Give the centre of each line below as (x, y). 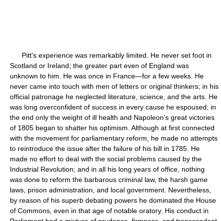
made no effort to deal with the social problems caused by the (106, 159)
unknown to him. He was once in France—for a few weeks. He (107, 76)
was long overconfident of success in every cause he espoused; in (113, 107)
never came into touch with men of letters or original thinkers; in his (114, 86)
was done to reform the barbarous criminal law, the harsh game (109, 180)
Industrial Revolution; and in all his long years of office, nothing (107, 169)
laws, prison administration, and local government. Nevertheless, (110, 190)
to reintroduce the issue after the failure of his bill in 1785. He (105, 148)
